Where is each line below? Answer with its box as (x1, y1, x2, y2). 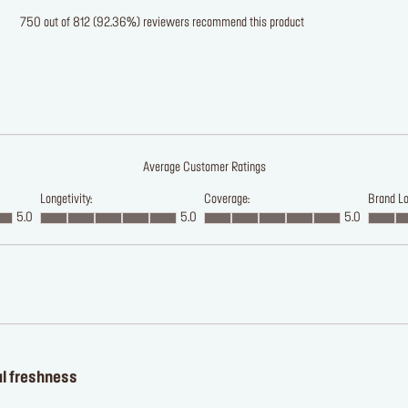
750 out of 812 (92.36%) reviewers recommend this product (19, 17, 304, 29)
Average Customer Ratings (142, 162, 266, 174)
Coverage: (204, 194, 250, 206)
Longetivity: (40, 194, 92, 206)
